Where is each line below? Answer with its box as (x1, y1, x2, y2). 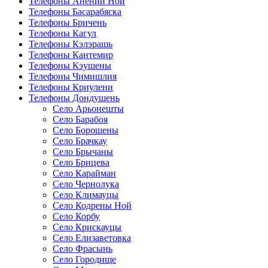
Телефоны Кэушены (29, 60, 111, 71)
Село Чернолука (53, 179, 119, 190)
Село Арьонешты (53, 103, 124, 114)
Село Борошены (53, 125, 118, 136)
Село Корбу (53, 211, 100, 222)
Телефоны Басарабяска (29, 7, 121, 17)
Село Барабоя (53, 114, 108, 125)
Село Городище (53, 254, 116, 265)
